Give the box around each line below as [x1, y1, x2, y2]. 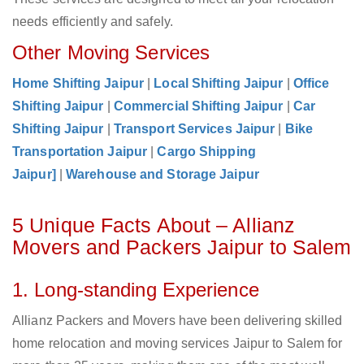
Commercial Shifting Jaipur [113, 99, 284, 114]
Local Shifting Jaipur [154, 76, 284, 91]
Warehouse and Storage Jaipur [66, 167, 259, 182]
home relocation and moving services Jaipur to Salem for [12, 336, 343, 351]
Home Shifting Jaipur [12, 76, 145, 91]
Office [292, 76, 330, 91]
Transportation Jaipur [12, 145, 148, 159]
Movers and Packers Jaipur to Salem [12, 236, 352, 259]
